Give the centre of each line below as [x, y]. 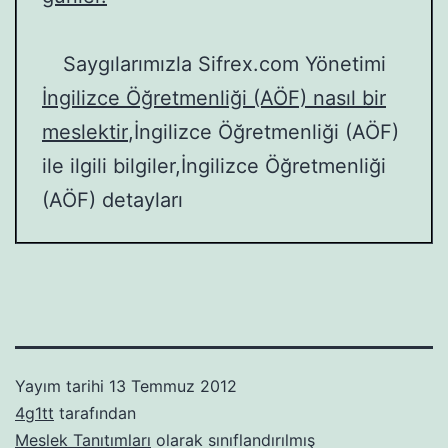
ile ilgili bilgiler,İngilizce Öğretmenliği [214, 165]
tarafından [95, 412]
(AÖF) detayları [112, 199]
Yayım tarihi [62, 385]
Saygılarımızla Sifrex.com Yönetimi [224, 63]
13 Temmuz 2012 [173, 385]
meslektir [85, 131]
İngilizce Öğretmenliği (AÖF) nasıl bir [214, 97]
